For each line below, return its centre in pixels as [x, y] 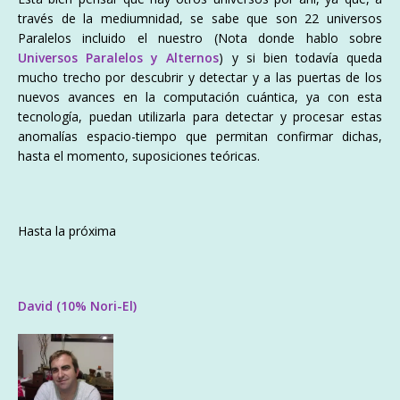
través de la [59, 18]
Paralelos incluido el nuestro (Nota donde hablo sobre [200, 37]
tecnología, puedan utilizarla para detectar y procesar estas [200, 116]
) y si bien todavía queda [300, 57]
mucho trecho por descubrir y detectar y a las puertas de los [200, 77]
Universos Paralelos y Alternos [119, 57]
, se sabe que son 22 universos [281, 18]
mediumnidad [140, 18]
